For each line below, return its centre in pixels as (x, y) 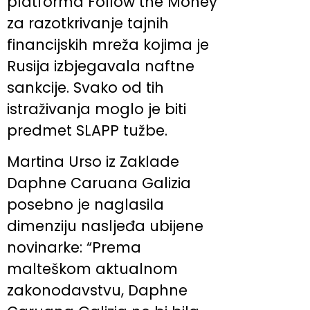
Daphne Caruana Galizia (99, 183)
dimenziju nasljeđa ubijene (105, 226)
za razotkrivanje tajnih (88, 23)
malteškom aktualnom (92, 269)
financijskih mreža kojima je (108, 44)
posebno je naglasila (85, 205)
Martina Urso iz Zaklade (93, 162)
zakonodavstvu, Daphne (97, 291)
